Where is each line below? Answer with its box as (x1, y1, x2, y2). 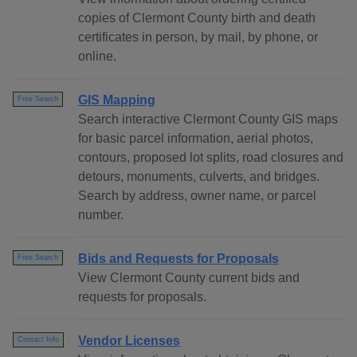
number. (78, 208, 124, 222)
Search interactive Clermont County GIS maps (78, 112, 338, 127)
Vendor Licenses (78, 334, 180, 348)
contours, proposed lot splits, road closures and (78, 151, 343, 165)
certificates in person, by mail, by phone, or (78, 30, 318, 45)
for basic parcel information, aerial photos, (78, 131, 313, 146)
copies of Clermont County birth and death (78, 11, 316, 25)
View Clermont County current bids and (78, 271, 300, 285)
